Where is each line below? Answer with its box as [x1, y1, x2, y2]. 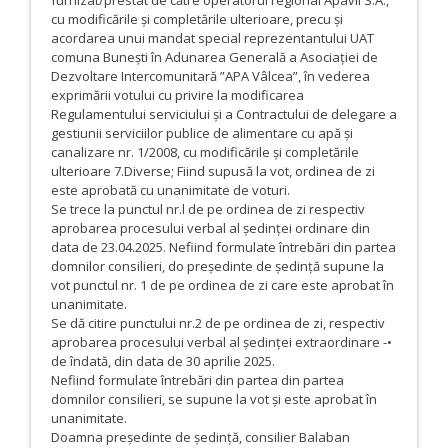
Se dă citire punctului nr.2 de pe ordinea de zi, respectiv [51, 313, 385, 332]
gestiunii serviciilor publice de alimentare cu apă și [51, 123, 353, 142]
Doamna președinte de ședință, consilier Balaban [51, 427, 350, 446]
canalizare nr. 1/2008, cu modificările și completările [51, 142, 359, 161]
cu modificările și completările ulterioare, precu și [51, 9, 343, 28]
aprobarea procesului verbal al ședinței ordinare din [51, 218, 370, 237]
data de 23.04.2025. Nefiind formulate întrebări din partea [51, 237, 396, 256]
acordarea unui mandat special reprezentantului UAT [51, 28, 374, 47]
